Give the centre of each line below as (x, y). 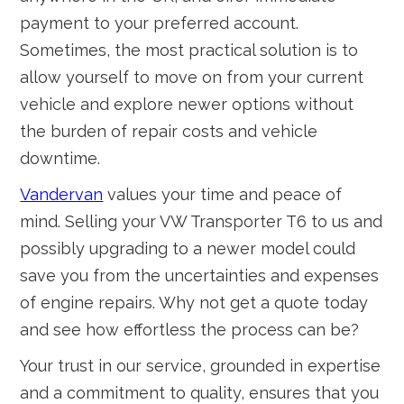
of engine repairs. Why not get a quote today (194, 303)
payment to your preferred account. (160, 23)
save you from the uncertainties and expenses (200, 275)
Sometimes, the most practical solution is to (189, 50)
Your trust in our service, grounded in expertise (201, 366)
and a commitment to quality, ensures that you (200, 393)
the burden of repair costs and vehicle (169, 131)
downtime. (60, 158)
